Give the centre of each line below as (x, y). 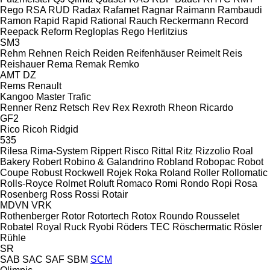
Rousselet (218, 216)
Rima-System (59, 151)
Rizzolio (213, 151)
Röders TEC (143, 227)
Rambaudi (240, 10)
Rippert (106, 151)
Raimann (196, 10)
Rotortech (108, 216)
